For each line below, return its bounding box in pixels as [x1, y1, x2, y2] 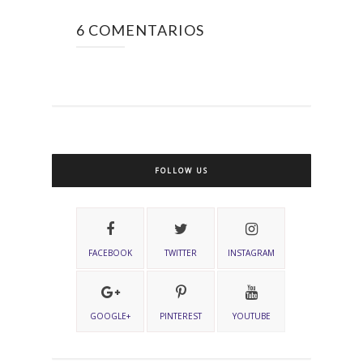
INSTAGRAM [228, 247, 275, 258]
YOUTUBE [232, 310, 271, 322]
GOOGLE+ [90, 310, 131, 322]
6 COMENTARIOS [76, 21, 204, 39]
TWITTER [164, 247, 198, 258]
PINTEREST [160, 310, 203, 322]
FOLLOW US [155, 165, 208, 176]
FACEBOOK [88, 247, 133, 258]
